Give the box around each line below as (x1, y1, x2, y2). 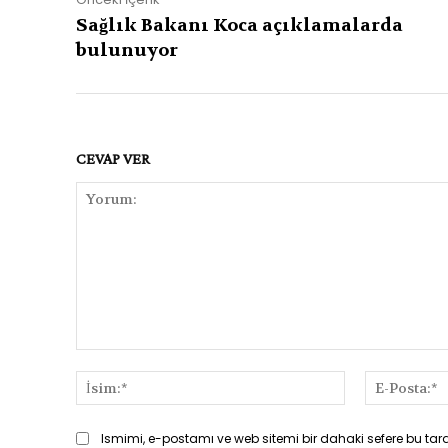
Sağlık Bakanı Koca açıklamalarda (76, 14, 403, 38)
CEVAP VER (76, 150, 150, 168)
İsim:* (344, 372, 381, 390)
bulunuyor (76, 39, 178, 63)
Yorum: (75, 351, 120, 369)
